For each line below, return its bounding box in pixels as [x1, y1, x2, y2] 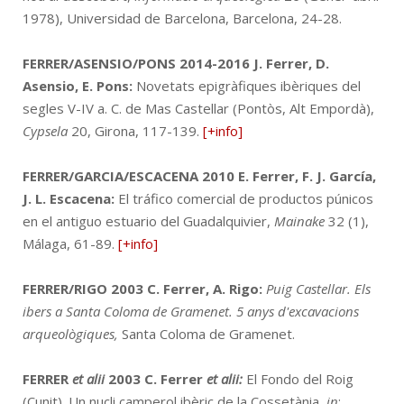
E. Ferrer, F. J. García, [238, 166, 376, 185]
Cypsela [23, 121, 68, 140]
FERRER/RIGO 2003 [23, 279, 143, 298]
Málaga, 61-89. [23, 234, 118, 252]
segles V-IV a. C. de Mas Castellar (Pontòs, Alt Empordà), [23, 98, 374, 117]
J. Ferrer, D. [253, 53, 329, 72]
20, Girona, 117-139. [68, 121, 203, 140]
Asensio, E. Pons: [23, 76, 136, 95]
